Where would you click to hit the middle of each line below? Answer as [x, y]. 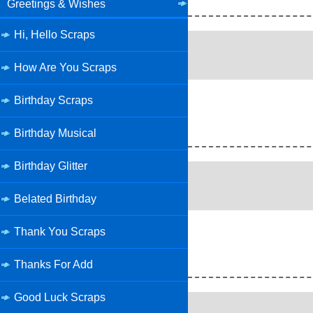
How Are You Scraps [65, 68]
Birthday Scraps [53, 101]
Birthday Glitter [51, 166]
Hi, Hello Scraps [54, 35]
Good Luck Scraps [60, 298]
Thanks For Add [53, 265]
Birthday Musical [55, 133]
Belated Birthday [55, 199]
